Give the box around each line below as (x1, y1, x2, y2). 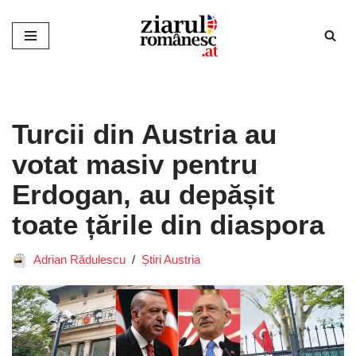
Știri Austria (141, 252, 200, 266)
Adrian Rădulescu (33, 252, 126, 266)
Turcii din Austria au (12, 118, 277, 149)
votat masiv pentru (12, 148, 257, 180)
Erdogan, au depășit (12, 178, 275, 210)
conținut (12, 75, 59, 91)
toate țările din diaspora (12, 208, 324, 240)
